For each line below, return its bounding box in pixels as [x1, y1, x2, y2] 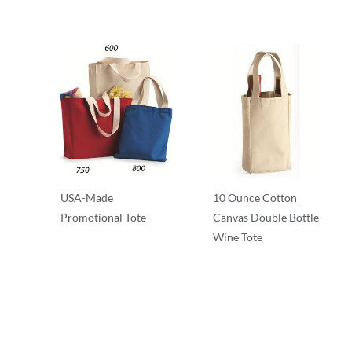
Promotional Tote [60, 210, 147, 224]
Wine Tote [212, 229, 262, 244]
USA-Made [60, 190, 114, 204]
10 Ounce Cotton [212, 190, 297, 204]
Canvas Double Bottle [212, 210, 319, 224]
